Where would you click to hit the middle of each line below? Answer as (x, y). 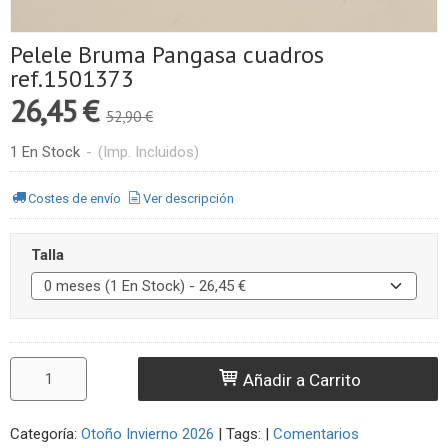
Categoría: (45, 434)
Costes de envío (75, 198)
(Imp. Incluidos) (148, 152)
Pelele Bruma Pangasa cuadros (167, 54)
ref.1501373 (72, 78)
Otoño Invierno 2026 (147, 434)
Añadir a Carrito (300, 379)
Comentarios (316, 434)
